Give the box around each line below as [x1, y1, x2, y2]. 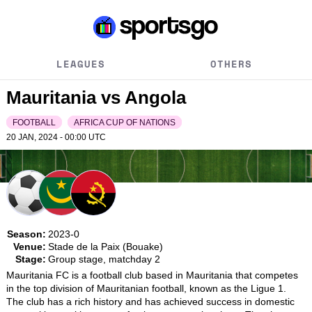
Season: [6, 228, 46, 240]
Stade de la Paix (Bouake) [47, 240, 163, 252]
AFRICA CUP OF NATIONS [73, 118, 175, 127]
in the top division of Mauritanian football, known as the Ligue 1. [6, 282, 286, 294]
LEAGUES [56, 56, 106, 71]
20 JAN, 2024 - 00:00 [6, 132, 88, 142]
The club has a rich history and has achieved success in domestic [6, 295, 295, 307]
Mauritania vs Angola [6, 87, 186, 108]
